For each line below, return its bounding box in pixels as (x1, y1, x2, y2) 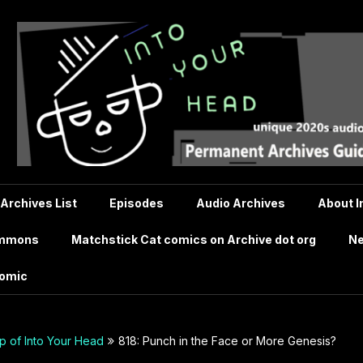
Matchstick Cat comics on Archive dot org (71, 233, 316, 246)
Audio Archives (196, 196, 285, 210)
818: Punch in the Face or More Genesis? (118, 334, 336, 348)
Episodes (109, 196, 164, 210)
